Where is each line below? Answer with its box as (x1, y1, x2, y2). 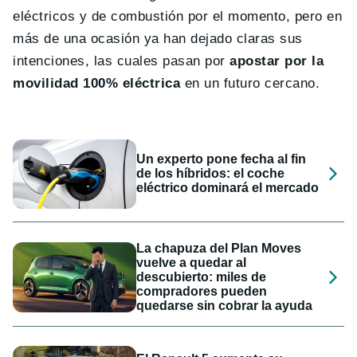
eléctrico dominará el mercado (136, 181, 320, 195)
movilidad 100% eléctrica (13, 75, 181, 91)
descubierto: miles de (136, 269, 267, 284)
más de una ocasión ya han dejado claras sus (13, 30, 303, 46)
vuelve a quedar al (136, 255, 247, 269)
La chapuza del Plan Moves (136, 241, 302, 255)
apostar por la (229, 53, 324, 69)
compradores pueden (136, 284, 268, 298)
